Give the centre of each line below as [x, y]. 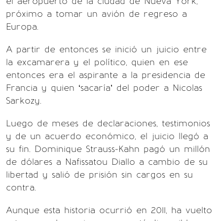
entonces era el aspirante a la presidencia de [106, 75]
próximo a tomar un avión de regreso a [96, 14]
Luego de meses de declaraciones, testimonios [108, 123]
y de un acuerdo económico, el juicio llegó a [107, 136]
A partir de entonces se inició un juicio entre [106, 49]
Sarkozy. [24, 101]
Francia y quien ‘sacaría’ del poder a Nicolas [104, 88]
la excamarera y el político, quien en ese [97, 62]
